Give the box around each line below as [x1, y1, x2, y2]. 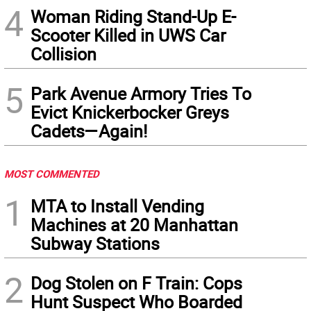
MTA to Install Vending [31, 194, 204, 218]
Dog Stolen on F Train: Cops [31, 271, 242, 295]
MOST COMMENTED [4, 167, 99, 181]
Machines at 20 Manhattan [31, 213, 238, 237]
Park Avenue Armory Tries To [31, 82, 251, 106]
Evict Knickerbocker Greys [31, 101, 229, 124]
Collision [31, 42, 96, 66]
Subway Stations [31, 232, 160, 255]
